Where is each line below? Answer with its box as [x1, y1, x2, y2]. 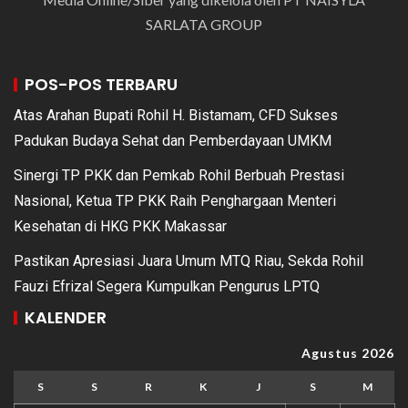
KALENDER [25, 305, 107, 329]
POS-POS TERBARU [25, 72, 178, 96]
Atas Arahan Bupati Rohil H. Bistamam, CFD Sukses [14, 106, 338, 124]
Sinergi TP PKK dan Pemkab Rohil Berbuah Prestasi [14, 166, 344, 184]
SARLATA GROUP [146, 15, 262, 33]
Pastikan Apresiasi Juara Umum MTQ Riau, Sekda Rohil [14, 251, 363, 270]
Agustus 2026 [301, 344, 394, 361]
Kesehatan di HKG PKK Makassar [14, 217, 227, 235]
